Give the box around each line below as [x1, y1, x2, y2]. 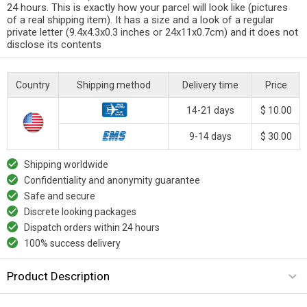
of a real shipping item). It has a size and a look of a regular [7, 13, 274, 26]
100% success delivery [24, 237, 121, 249]
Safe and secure [24, 190, 95, 201]
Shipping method [76, 79, 151, 90]
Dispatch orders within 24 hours [24, 221, 160, 233]
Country [16, 79, 50, 90]
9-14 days [188, 130, 232, 142]
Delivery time [182, 79, 238, 90]
